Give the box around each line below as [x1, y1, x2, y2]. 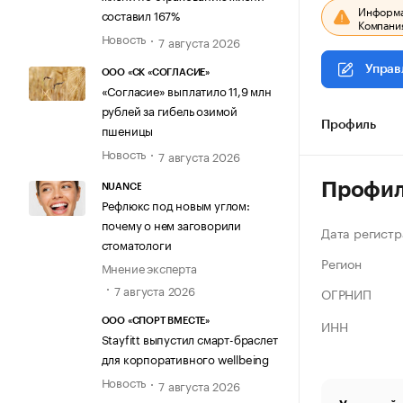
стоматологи [101, 235, 172, 254]
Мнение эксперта [101, 258, 197, 277]
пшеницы [101, 120, 154, 139]
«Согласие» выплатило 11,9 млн [101, 80, 272, 99]
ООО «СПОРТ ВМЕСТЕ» [101, 316, 210, 327]
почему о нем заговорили [101, 215, 241, 234]
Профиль [321, 119, 376, 131]
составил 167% [101, 5, 180, 24]
